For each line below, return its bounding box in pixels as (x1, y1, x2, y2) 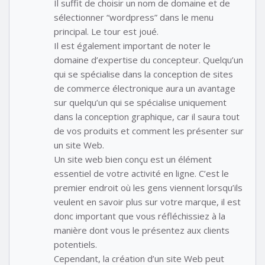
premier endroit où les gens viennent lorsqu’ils (54, 181, 243, 193)
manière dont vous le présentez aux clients (54, 224, 230, 236)
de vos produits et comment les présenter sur (54, 124, 244, 137)
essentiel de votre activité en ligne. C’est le (54, 167, 229, 179)
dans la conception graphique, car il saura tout (54, 110, 240, 122)
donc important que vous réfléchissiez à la (54, 209, 225, 222)
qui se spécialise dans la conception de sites (54, 67, 233, 80)
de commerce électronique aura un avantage (54, 82, 235, 94)
